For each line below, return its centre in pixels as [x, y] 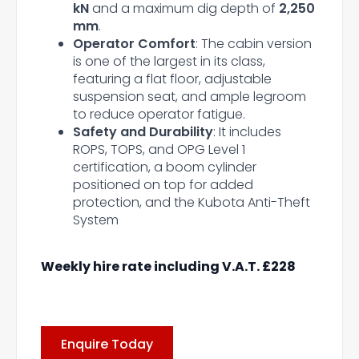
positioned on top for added [163, 185]
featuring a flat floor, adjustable [172, 79]
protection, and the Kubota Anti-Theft [192, 202]
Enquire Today [107, 345]
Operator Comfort [134, 44]
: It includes [247, 132]
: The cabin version [254, 44]
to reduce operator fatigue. [159, 114]
